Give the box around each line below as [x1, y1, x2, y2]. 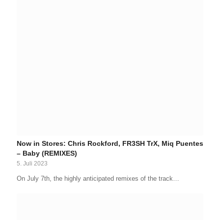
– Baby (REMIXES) [16, 149, 77, 157]
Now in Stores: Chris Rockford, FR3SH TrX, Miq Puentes [16, 139, 203, 147]
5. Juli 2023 [16, 160, 48, 166]
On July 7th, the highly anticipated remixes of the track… [16, 174, 179, 182]
